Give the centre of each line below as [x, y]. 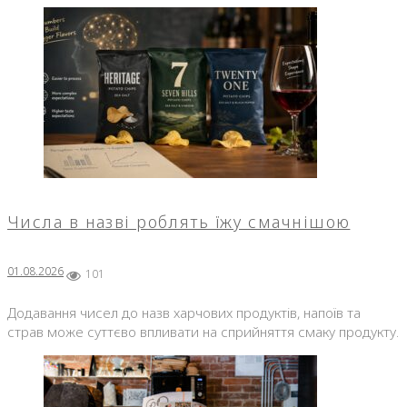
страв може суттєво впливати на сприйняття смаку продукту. [203, 331]
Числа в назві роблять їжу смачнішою [179, 221]
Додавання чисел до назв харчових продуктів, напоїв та [184, 312]
